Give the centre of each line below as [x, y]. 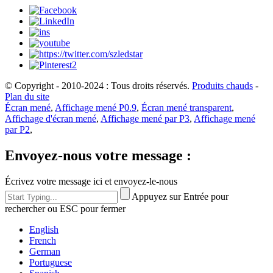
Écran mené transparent [186, 108]
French [43, 241]
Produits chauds [222, 86]
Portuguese [51, 263]
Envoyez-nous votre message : [98, 156]
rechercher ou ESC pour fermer [65, 209]
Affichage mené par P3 [145, 119]
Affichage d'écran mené [51, 119]
